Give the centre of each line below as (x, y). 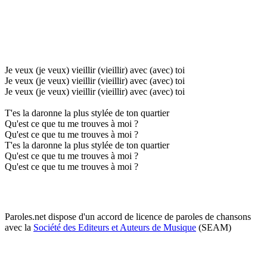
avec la (19, 227)
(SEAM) (214, 227)
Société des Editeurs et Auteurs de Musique (115, 227)
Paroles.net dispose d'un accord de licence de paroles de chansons (128, 216)
